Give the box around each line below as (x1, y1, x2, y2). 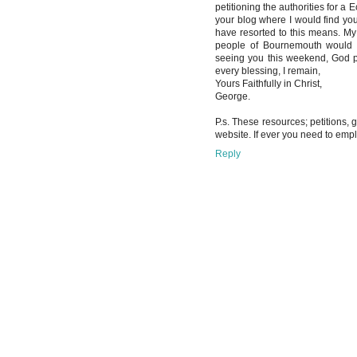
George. (215, 91, 250, 103)
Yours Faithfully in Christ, (215, 78, 322, 90)
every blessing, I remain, (215, 65, 320, 77)
